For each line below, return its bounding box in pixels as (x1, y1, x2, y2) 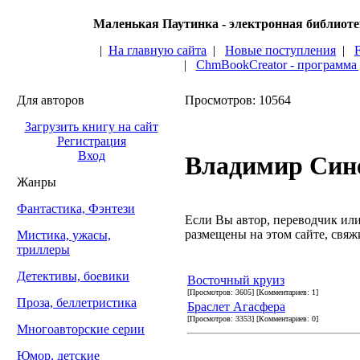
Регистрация (56, 134, 126, 148)
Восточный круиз (187, 272, 284, 287)
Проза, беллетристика (17, 296, 137, 309)
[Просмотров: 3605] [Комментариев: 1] (187, 287, 318, 297)
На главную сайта (108, 43, 207, 57)
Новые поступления (225, 43, 336, 57)
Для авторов (17, 93, 84, 107)
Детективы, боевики (17, 269, 129, 283)
